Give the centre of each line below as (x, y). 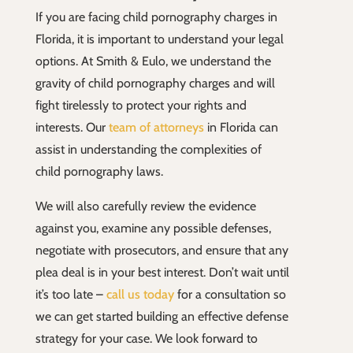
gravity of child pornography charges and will (155, 84)
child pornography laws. (99, 172)
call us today (140, 295)
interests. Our (72, 128)
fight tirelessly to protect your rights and (141, 106)
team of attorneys (156, 128)
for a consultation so (230, 295)
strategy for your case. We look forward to (146, 339)
